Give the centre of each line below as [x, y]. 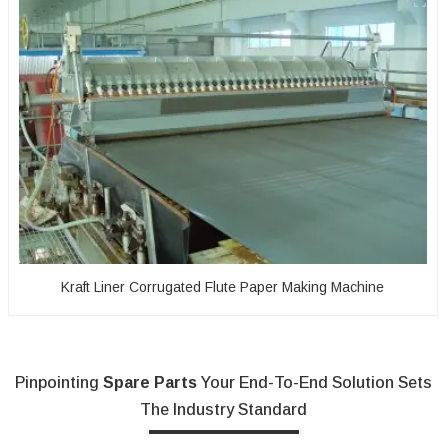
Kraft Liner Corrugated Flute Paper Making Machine [223, 286]
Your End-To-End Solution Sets [315, 382]
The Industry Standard [224, 409]
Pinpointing [59, 382]
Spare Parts [150, 382]
